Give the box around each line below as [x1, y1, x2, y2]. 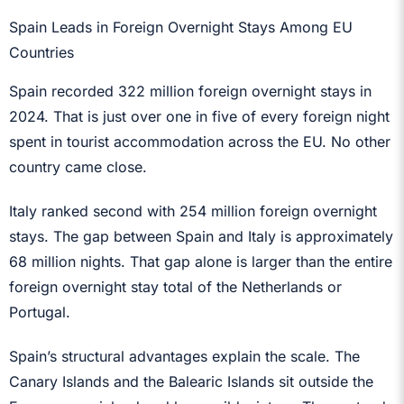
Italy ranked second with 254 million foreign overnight [9, 201, 377, 220]
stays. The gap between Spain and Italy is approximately [9, 226, 393, 245]
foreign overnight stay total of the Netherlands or [9, 277, 342, 296]
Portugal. [9, 302, 70, 321]
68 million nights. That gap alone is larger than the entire [9, 252, 392, 271]
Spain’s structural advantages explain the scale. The [9, 346, 360, 365]
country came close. [9, 157, 147, 176]
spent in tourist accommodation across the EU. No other [9, 132, 390, 151]
